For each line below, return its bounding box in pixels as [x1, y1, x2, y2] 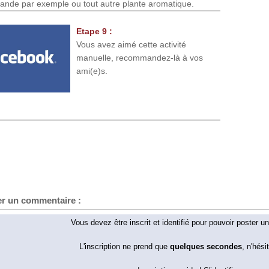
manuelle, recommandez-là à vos [76, 53, 203, 63]
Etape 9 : [76, 26, 112, 37]
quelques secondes [170, 243, 242, 252]
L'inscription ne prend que [79, 243, 170, 252]
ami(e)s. [76, 66, 107, 76]
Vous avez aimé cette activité [76, 40, 186, 50]
